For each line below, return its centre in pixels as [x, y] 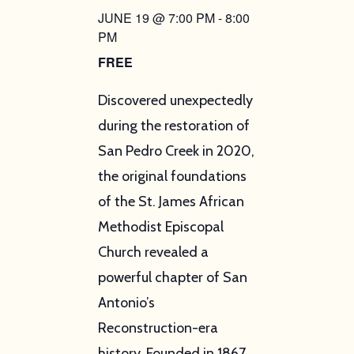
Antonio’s [126, 302]
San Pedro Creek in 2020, [176, 151]
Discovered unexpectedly [175, 100]
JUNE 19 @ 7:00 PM [156, 17]
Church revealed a [153, 252]
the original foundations [172, 176]
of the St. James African [171, 201]
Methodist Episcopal [160, 226]
